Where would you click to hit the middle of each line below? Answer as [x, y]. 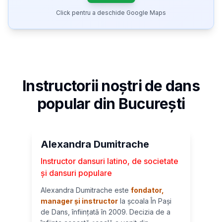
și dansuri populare [76, 173]
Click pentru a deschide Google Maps [111, 13]
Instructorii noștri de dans [111, 86]
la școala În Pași [145, 201]
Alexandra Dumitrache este [86, 190]
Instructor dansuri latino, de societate [110, 161]
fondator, [147, 190]
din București [138, 104]
